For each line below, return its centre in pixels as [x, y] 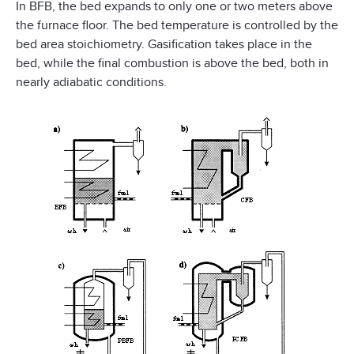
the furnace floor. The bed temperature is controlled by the [177, 25]
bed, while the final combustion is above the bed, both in [172, 63]
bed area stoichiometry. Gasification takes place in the [164, 44]
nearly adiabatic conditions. [91, 82]
